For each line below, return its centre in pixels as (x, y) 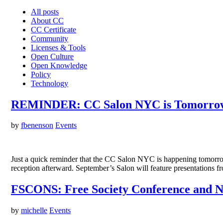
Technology (50, 83)
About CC (47, 20)
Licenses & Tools (58, 47)
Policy (41, 74)
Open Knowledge (59, 65)
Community (50, 38)
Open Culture (52, 56)
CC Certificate (54, 29)
